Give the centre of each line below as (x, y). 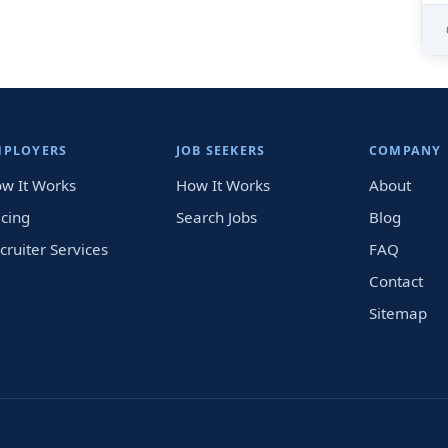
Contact (396, 281)
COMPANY (405, 150)
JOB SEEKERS (220, 150)
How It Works (222, 185)
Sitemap (398, 313)
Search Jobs (216, 217)
